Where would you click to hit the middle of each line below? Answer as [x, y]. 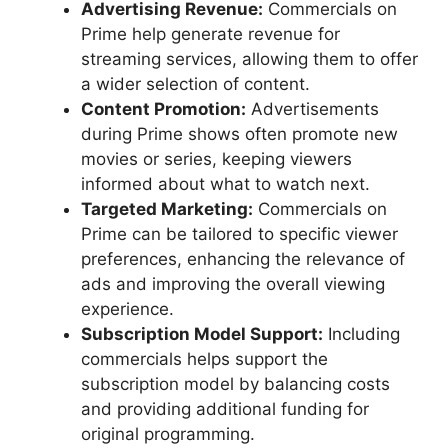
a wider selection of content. [195, 84]
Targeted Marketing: [167, 209]
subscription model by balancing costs [235, 384]
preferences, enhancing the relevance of [243, 259]
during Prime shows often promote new [239, 134]
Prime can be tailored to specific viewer [239, 234]
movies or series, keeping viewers [216, 159]
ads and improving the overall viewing [233, 284]
